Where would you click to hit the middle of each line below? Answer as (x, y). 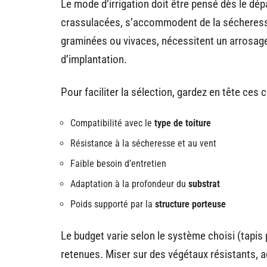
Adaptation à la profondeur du (129, 184)
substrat (204, 184)
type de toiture (183, 123)
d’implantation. (94, 59)
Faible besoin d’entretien (118, 164)
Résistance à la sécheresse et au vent (143, 143)
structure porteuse (190, 204)
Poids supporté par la (113, 204)
